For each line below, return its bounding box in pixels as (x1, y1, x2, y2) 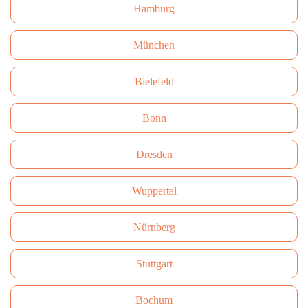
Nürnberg (133, 221, 175, 233)
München (133, 39, 175, 51)
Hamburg (133, 3, 175, 14)
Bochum (135, 294, 173, 306)
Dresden (135, 148, 173, 160)
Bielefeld (134, 76, 174, 87)
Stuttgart (135, 258, 173, 269)
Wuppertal (131, 185, 177, 197)
